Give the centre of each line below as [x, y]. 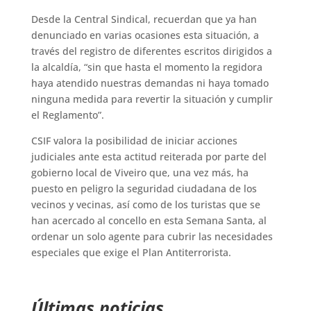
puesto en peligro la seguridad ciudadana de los [144, 189]
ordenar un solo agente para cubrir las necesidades [152, 237]
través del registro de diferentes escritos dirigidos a [151, 51]
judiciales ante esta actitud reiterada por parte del [149, 157]
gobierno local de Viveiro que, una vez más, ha [140, 173]
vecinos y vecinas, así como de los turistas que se [145, 205]
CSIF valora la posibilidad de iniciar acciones [134, 141]
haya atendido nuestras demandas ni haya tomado [150, 83]
